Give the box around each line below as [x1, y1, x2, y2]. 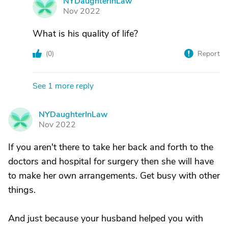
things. [8, 184, 36, 196]
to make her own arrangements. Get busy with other [8, 169, 220, 182]
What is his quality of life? [33, 27, 138, 40]
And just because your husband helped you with [8, 212, 203, 224]
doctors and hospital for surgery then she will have [8, 155, 214, 167]
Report [197, 49, 220, 59]
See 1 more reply [33, 80, 94, 92]
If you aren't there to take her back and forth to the [8, 141, 213, 153]
